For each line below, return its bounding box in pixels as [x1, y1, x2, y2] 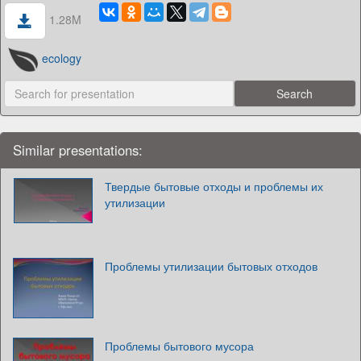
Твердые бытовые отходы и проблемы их [105, 178, 323, 195]
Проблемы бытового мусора [105, 338, 254, 355]
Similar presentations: [13, 140, 143, 160]
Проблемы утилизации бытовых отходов [105, 258, 317, 275]
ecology [41, 49, 81, 66]
